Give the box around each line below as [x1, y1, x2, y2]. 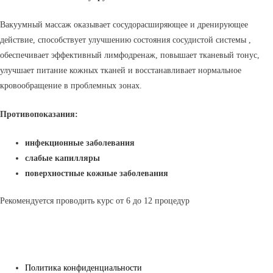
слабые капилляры [25, 153, 101, 163]
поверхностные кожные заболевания [25, 168, 169, 178]
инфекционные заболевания [25, 138, 135, 147]
